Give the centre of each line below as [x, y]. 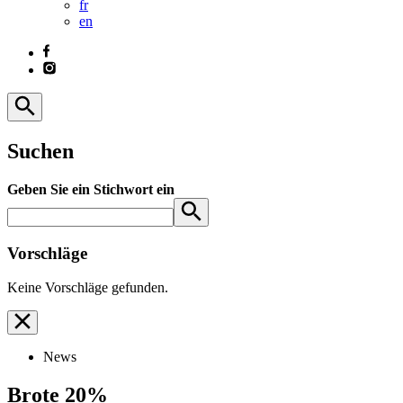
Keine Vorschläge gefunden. [88, 288]
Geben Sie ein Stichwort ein [91, 189]
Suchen [40, 151]
